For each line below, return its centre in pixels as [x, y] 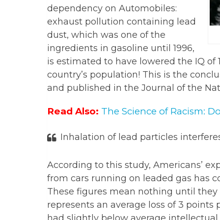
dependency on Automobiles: [112, 9]
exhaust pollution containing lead [122, 22]
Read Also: [73, 111]
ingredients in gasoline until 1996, [121, 48]
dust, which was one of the [106, 35]
